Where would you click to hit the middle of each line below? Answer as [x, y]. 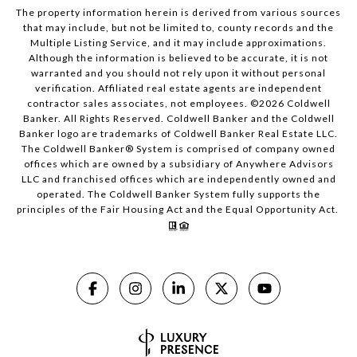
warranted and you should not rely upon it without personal [178, 73]
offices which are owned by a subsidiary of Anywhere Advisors [178, 164]
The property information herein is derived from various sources [178, 13]
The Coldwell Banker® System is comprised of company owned [178, 149]
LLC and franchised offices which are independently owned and [178, 179]
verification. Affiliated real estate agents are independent [178, 88]
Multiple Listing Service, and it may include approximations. [178, 43]
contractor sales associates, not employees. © [143, 104]
